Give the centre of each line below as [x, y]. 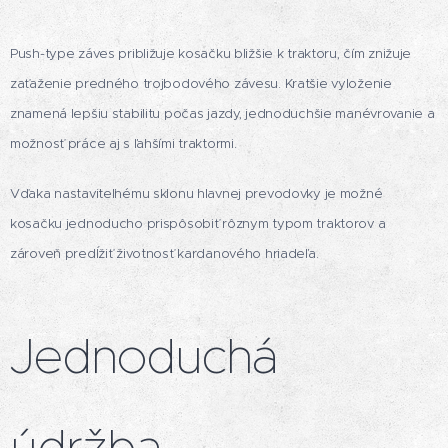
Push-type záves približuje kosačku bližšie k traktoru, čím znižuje [211, 54]
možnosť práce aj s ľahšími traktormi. [123, 144]
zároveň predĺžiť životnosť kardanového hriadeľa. [164, 254]
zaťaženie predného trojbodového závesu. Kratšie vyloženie [201, 84]
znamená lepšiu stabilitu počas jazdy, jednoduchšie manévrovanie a [222, 114]
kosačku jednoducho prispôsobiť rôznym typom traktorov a [198, 224]
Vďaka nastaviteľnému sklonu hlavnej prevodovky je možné [196, 194]
